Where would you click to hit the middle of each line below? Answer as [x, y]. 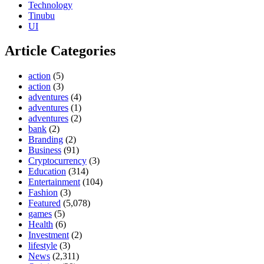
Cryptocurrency [57, 161]
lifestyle [43, 246]
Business [45, 150]
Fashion [43, 193]
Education [47, 171]
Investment [49, 235]
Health [41, 225]
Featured [44, 203]
